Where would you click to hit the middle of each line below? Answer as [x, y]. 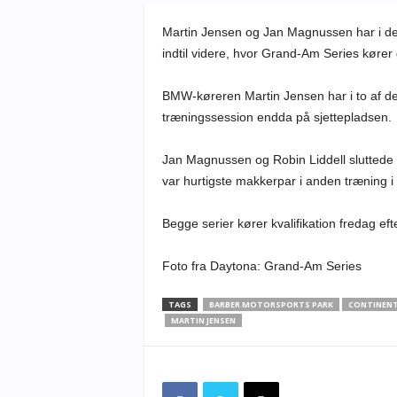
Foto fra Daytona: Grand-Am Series [261, 266]
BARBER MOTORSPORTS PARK [271, 304]
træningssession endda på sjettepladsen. [276, 117]
